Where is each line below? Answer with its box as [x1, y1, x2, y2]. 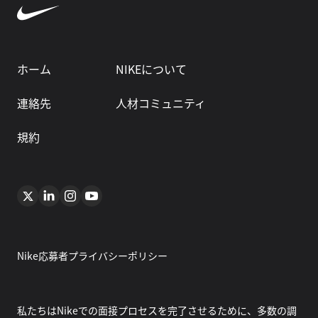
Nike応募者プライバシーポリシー [17, 248, 168, 263]
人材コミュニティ [116, 94, 206, 112]
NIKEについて [116, 60, 187, 78]
